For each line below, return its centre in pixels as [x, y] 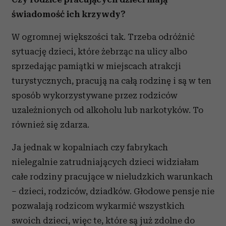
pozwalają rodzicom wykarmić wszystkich [98, 206]
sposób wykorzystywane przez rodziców [95, 95]
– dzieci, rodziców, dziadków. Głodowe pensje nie [113, 191]
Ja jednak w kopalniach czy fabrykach [90, 147]
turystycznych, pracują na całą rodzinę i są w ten [111, 80]
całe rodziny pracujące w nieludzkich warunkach [112, 176]
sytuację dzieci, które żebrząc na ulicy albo [99, 51]
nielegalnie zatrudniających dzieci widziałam [105, 162]
